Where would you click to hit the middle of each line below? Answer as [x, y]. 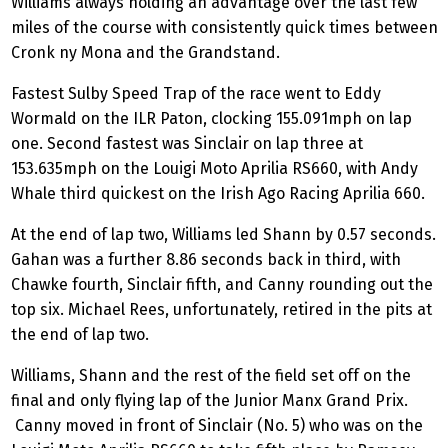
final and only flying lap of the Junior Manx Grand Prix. [209, 401]
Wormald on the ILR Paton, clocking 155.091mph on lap [211, 119]
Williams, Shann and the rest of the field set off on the [211, 376]
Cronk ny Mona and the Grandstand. [147, 53]
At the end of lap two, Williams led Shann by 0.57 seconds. [223, 235]
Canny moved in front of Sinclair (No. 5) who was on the [217, 426]
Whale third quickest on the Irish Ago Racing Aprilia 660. [220, 194]
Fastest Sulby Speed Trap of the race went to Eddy [196, 94]
